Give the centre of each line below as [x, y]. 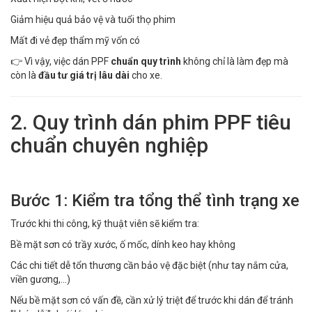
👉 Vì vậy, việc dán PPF [61, 61]
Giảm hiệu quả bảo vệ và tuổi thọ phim [93, 19]
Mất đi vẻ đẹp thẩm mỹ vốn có [75, 40]
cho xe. [146, 75]
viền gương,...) [40, 279]
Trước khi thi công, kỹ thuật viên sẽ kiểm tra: [105, 223]
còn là [24, 75]
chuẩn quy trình [146, 61]
